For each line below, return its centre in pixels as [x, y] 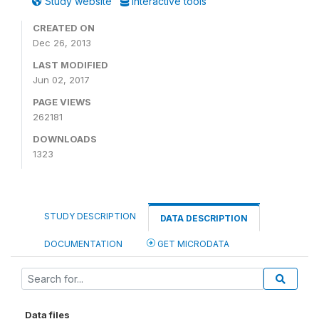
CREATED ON [64, 28]
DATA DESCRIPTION [204, 218]
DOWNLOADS [65, 139]
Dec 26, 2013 [62, 43]
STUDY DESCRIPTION [90, 216]
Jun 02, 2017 [61, 80]
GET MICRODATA [192, 244]
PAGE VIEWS [62, 102]
